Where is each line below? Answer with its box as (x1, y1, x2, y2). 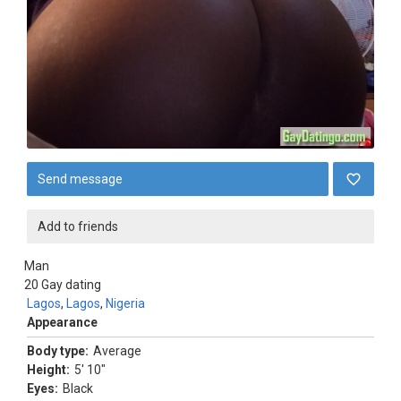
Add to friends (38, 219, 118, 234)
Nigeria (106, 296, 145, 311)
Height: (27, 363, 70, 377)
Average (93, 344, 141, 358)
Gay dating (41, 277, 101, 292)
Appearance (27, 315, 98, 329)
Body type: (27, 344, 89, 358)
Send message (38, 172, 123, 186)
